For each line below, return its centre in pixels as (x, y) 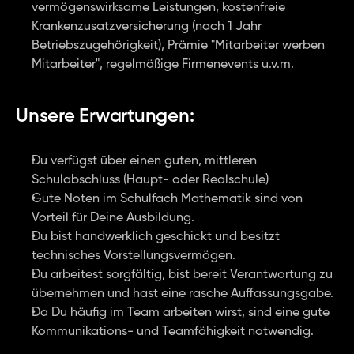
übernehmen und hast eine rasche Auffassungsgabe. (183, 294)
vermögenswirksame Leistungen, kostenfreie (158, 8)
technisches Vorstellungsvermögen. (134, 256)
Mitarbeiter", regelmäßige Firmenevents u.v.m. (163, 65)
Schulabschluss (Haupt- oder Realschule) (150, 180)
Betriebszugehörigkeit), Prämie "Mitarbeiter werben (178, 46)
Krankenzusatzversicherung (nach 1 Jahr (147, 27)
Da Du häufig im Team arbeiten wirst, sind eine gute (181, 313)
